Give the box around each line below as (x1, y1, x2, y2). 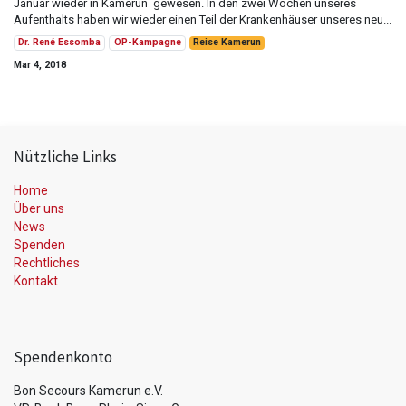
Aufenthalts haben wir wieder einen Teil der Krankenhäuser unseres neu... (14, 12, 391, 26)
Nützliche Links (14, 146, 117, 167)
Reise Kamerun (192, 36, 261, 49)
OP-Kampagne (113, 36, 181, 49)
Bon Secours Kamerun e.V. (14, 382, 163, 398)
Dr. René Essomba (18, 36, 101, 49)
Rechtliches (14, 255, 82, 270)
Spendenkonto (14, 346, 112, 367)
